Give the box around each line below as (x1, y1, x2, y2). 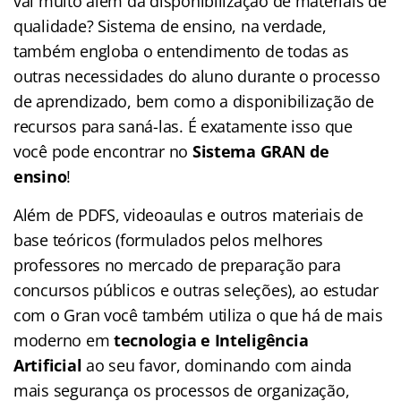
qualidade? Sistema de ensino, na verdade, (13, 15, 327, 38)
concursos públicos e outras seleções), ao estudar (13, 279, 379, 302)
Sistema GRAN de (192, 141, 329, 163)
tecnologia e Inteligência (114, 329, 309, 352)
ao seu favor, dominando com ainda (81, 354, 353, 377)
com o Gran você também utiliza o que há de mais (13, 304, 383, 327)
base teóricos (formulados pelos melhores (13, 229, 324, 252)
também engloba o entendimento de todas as (13, 40, 349, 63)
